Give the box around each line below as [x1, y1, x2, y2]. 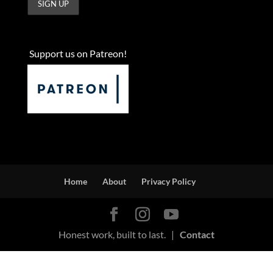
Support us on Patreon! [29, 47, 127, 59]
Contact [179, 229, 214, 240]
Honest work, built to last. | [58, 229, 180, 240]
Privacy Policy [141, 176, 196, 186]
